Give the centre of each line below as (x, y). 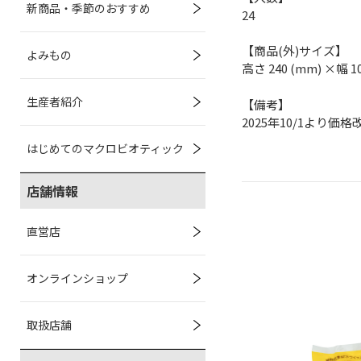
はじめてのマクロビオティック (105, 148)
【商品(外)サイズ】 (295, 50)
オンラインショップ (77, 278)
